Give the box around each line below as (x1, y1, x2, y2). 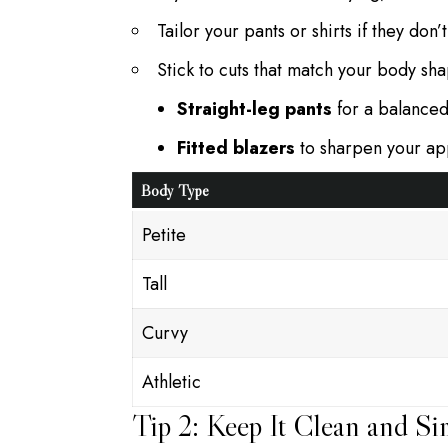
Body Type (141, 179, 209, 200)
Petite (142, 221, 186, 248)
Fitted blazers (177, 134, 295, 161)
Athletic (142, 368, 201, 395)
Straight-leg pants (177, 95, 332, 122)
